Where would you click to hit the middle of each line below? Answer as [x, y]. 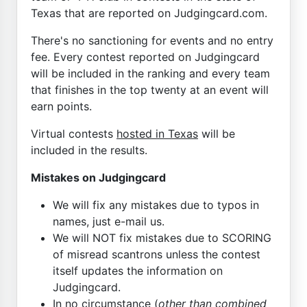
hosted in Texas [157, 133]
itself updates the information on [138, 270]
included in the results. [89, 150]
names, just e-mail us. [109, 221]
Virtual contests [74, 133]
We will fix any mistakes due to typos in [156, 205]
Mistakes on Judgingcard [98, 177]
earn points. [61, 106]
